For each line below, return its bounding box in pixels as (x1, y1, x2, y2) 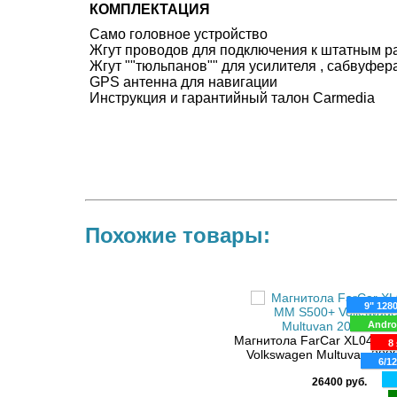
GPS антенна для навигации (90, 74, 277, 90)
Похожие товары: (85, 223, 270, 247)
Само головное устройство (90, 27, 268, 42)
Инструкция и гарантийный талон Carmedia (90, 90, 375, 105)
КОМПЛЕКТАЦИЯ (90, 2, 210, 17)
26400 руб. (312, 376, 367, 388)
